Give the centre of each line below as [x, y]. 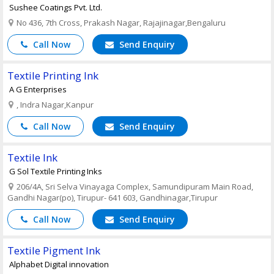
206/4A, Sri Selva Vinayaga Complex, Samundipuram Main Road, [134, 186]
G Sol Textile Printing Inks [56, 171]
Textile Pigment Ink [54, 250]
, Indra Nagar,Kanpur [54, 104]
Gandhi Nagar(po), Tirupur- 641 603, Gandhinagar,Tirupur [113, 197]
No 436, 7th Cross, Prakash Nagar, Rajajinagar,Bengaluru [120, 22]
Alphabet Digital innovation [59, 264]
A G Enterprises [38, 89]
